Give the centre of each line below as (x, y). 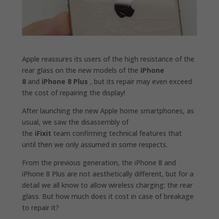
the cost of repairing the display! (73, 92)
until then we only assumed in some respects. (95, 144)
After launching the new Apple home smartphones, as (108, 110)
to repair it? (40, 207)
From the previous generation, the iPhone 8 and (99, 162)
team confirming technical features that (116, 133)
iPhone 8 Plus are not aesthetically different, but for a (108, 174)
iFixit (43, 133)
